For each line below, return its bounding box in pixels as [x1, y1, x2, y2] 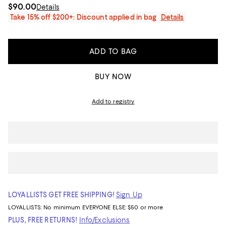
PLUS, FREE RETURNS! [8, 216, 78, 224]
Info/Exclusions [79, 216, 130, 224]
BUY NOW [94, 72, 132, 81]
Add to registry [91, 98, 135, 105]
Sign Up [116, 191, 142, 199]
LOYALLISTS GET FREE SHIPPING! [8, 191, 115, 199]
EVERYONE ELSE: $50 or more [82, 204, 163, 211]
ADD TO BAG [89, 47, 137, 56]
